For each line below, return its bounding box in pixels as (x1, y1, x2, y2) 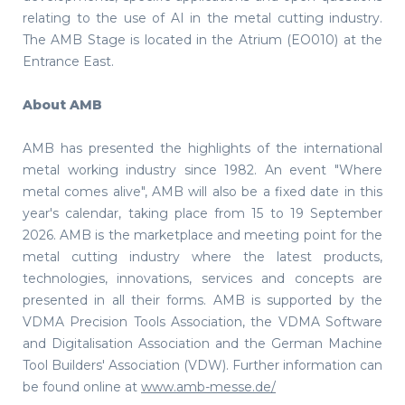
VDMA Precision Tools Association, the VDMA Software (23, 314, 382, 330)
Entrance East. (23, 53, 114, 70)
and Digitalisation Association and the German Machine (23, 335, 382, 352)
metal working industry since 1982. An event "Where (23, 162, 382, 178)
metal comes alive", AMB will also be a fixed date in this (23, 184, 382, 200)
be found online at (23, 379, 141, 395)
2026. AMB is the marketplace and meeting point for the (23, 227, 382, 243)
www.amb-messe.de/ (141, 379, 276, 395)
